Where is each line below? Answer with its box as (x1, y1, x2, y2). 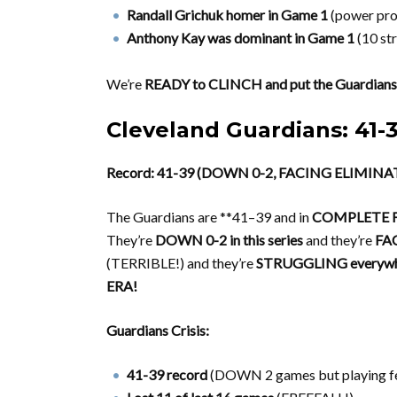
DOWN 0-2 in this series (155, 231, 303, 248)
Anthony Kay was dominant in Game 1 (127, 29, 354, 46)
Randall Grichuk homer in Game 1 (127, 6, 328, 23)
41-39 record (127, 366, 207, 383)
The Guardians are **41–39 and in (106, 208, 312, 225)
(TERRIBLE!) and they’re (106, 254, 256, 271)
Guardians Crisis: (106, 322, 209, 339)
